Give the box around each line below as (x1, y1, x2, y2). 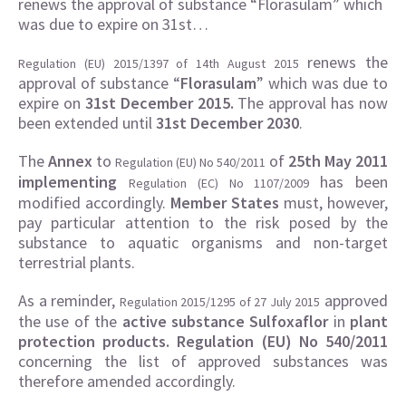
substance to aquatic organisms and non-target (18, 232, 388, 253)
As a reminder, (18, 290, 120, 311)
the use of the (18, 311, 122, 332)
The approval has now (233, 92, 388, 113)
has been (320, 171, 389, 192)
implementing (18, 171, 129, 192)
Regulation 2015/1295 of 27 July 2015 (119, 294, 321, 310)
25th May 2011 (288, 150, 388, 171)
